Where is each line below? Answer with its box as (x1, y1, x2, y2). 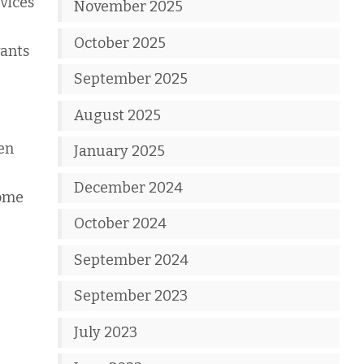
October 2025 (74, 33, 167, 52)
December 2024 (74, 178, 184, 197)
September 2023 (74, 287, 188, 305)
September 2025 (74, 70, 188, 88)
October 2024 (74, 214, 167, 232)
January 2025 (74, 142, 166, 160)
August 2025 (74, 106, 162, 124)
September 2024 (74, 250, 189, 269)
